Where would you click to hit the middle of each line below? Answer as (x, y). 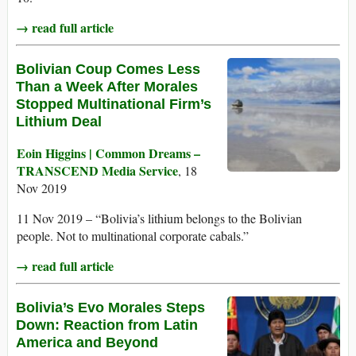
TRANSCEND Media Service (97, 171)
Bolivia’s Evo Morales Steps (110, 308)
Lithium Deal (59, 122)
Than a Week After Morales (107, 87)
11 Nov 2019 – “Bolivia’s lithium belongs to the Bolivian (159, 219)
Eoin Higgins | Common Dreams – (108, 153)
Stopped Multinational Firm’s (114, 104)
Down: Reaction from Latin (107, 325)
